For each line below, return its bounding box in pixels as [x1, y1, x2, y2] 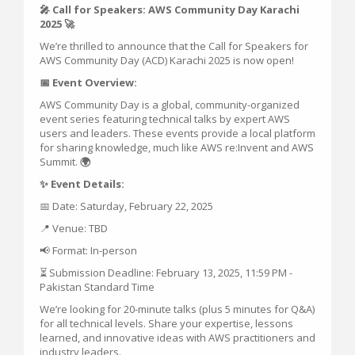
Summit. [40, 155, 80, 169]
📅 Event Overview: [40, 75, 137, 90]
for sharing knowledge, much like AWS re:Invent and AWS [40, 140, 314, 155]
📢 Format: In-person [40, 243, 137, 258]
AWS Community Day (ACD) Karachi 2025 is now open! [40, 53, 296, 67]
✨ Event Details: [40, 177, 124, 191]
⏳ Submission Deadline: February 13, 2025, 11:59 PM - [40, 265, 292, 280]
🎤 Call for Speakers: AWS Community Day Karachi [40, 2, 300, 17]
